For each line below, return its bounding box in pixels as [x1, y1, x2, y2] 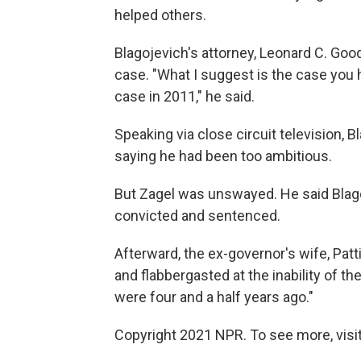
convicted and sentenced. [114, 206, 280, 224]
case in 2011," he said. [114, 87, 255, 105]
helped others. [114, 6, 206, 23]
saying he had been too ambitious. [114, 147, 332, 164]
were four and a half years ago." [114, 288, 313, 305]
